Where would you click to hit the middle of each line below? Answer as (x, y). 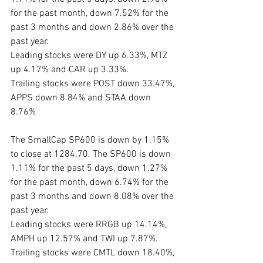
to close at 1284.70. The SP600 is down (92, 155)
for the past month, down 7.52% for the (91, 14)
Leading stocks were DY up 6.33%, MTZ (90, 56)
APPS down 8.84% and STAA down (82, 98)
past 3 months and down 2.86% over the (93, 28)
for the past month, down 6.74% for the (91, 183)
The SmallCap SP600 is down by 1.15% (91, 141)
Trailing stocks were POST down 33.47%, (94, 84)
